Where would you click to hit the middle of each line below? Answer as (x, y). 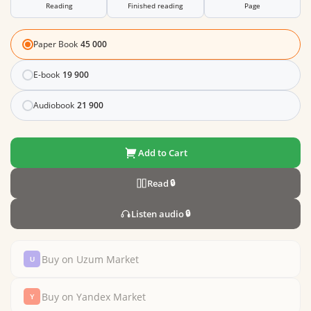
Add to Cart (162, 152)
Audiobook (54, 105)
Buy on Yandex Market (94, 296)
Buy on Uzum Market (90, 259)
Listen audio (158, 213)
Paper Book (56, 44)
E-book (47, 75)
